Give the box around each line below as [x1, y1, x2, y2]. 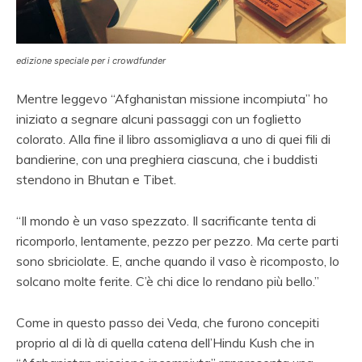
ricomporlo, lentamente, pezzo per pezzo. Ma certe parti [16, 232, 339, 249]
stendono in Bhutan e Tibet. [16, 170, 176, 187]
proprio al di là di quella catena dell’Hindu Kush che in [16, 334, 314, 351]
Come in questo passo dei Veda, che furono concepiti [16, 314, 319, 330]
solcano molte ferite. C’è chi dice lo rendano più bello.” [16, 272, 319, 289]
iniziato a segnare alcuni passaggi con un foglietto [16, 110, 301, 127]
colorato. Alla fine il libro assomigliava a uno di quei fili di [16, 130, 330, 147]
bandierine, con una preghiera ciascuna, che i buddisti [16, 150, 318, 167]
